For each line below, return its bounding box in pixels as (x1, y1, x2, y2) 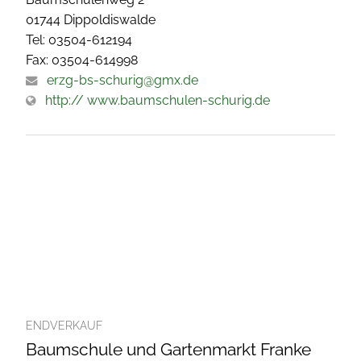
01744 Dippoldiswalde (26, 12, 156, 28)
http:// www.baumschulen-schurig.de (45, 93, 270, 109)
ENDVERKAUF (26, 319, 102, 333)
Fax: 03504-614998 (26, 52, 138, 68)
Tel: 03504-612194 (26, 32, 132, 48)
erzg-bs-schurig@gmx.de (47, 73, 198, 89)
